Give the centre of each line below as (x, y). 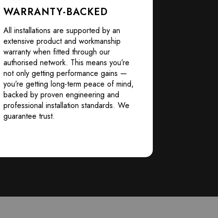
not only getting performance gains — (65, 73)
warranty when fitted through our (56, 52)
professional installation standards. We (66, 105)
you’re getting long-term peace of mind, (68, 84)
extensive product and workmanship (62, 41)
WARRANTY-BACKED (55, 12)
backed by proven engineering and (61, 95)
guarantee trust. (29, 116)
